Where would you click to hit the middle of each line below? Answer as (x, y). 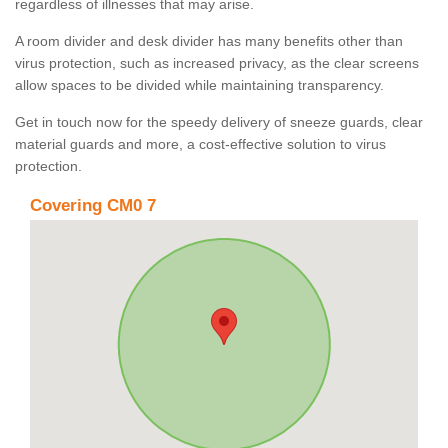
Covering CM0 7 (93, 206)
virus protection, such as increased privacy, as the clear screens (217, 63)
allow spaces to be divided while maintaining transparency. (201, 85)
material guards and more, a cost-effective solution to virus (200, 144)
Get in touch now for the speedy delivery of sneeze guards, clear (219, 122)
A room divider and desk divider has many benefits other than (209, 41)
